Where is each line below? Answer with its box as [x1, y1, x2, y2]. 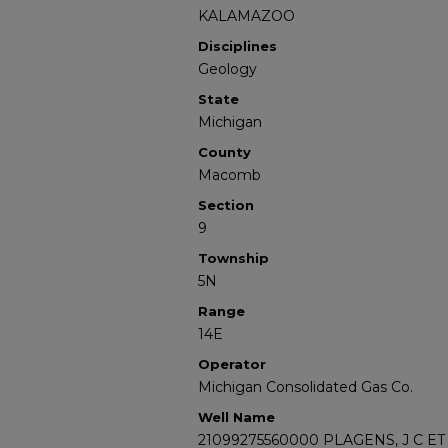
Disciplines [198, 38, 277, 54]
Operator [198, 356, 266, 372]
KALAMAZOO [198, 7, 295, 25]
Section [198, 197, 254, 213]
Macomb [198, 166, 261, 184]
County [198, 144, 251, 160]
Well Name [198, 409, 275, 425]
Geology [198, 60, 257, 78]
